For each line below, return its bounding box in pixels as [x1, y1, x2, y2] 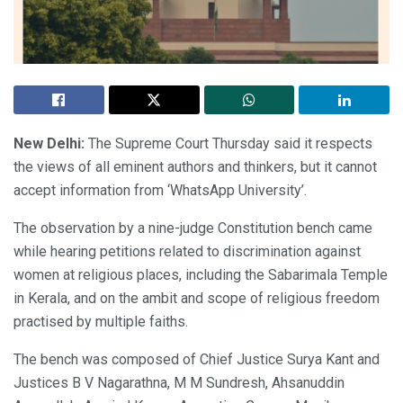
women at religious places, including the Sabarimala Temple [13, 265, 388, 283]
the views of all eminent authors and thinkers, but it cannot [13, 157, 377, 175]
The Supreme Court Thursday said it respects [85, 134, 372, 152]
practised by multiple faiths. [13, 312, 188, 330]
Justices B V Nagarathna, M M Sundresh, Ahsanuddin [13, 373, 345, 391]
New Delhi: [13, 134, 85, 152]
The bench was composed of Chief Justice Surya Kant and [13, 350, 380, 368]
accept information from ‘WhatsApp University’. [13, 181, 307, 199]
